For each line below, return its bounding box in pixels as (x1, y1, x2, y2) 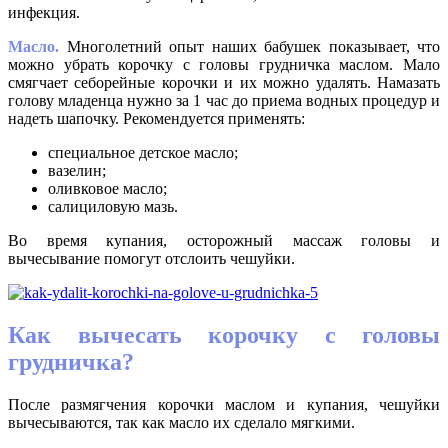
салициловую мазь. (48, 198, 178, 216)
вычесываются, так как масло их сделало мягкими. (8, 414, 355, 432)
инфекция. (8, 4, 80, 22)
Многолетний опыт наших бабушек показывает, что (59, 38, 440, 56)
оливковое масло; (48, 180, 167, 198)
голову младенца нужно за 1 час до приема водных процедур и (8, 92, 440, 110)
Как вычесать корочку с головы (8, 322, 440, 349)
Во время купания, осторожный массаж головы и (8, 232, 440, 250)
